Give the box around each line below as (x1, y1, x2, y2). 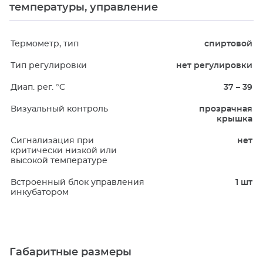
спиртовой (204, 40, 252, 48)
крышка (216, 115, 252, 123)
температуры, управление (9, 2, 158, 13)
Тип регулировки (11, 62, 87, 70)
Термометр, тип (11, 40, 79, 48)
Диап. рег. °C (11, 83, 65, 92)
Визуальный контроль (11, 105, 108, 113)
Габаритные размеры (9, 247, 131, 258)
